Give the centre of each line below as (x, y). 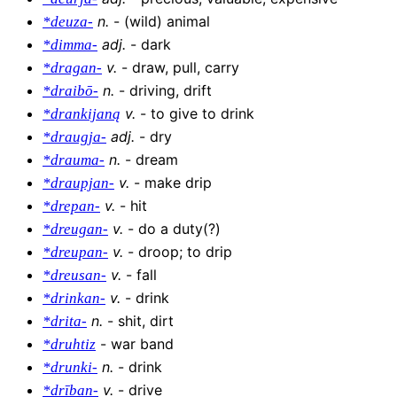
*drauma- (74, 160)
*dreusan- (74, 276)
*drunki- (70, 368)
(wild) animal (167, 22)
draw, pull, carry (186, 68)
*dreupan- (75, 253)
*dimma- (70, 45)
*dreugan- (75, 230)
